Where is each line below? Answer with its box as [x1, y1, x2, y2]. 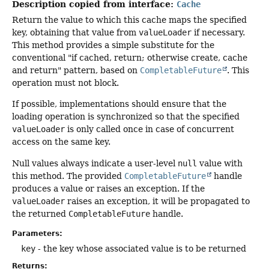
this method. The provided [12, 171, 124, 181]
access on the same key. [12, 137, 110, 147]
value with [197, 158, 243, 168]
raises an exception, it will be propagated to [65, 196, 250, 206]
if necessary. [192, 27, 245, 37]
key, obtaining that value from [12, 27, 139, 37]
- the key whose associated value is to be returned [35, 243, 246, 253]
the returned [12, 208, 68, 219]
